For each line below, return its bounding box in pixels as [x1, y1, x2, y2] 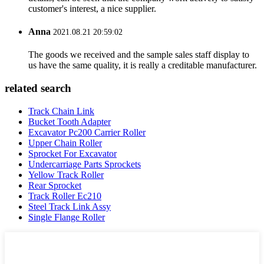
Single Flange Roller [28, 212, 105, 222]
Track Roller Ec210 [28, 190, 101, 201]
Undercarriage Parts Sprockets [28, 159, 141, 169]
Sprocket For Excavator [28, 148, 117, 159]
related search [5, 82, 71, 95]
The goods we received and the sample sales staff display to [28, 49, 249, 60]
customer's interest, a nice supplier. [28, 3, 156, 14]
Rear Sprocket [28, 180, 81, 190]
